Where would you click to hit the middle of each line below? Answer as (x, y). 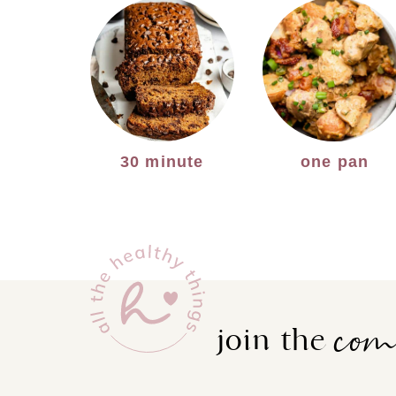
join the (277, 341)
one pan (335, 162)
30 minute (162, 162)
